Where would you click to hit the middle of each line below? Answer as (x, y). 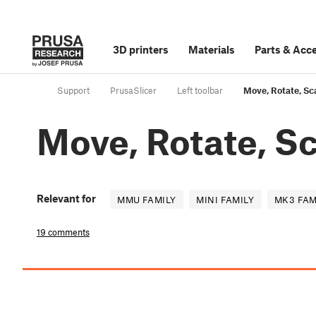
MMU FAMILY (147, 200)
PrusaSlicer (133, 91)
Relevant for (66, 199)
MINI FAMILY (225, 200)
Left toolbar (200, 91)
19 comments (63, 232)
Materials (212, 49)
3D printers (141, 49)
